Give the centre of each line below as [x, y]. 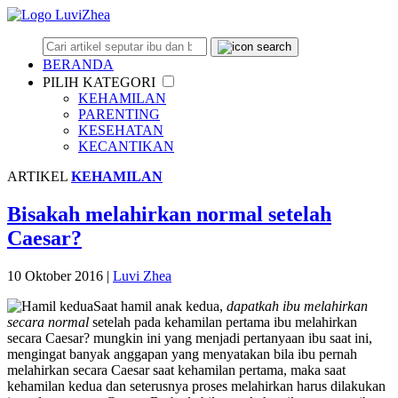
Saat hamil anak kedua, [160, 306]
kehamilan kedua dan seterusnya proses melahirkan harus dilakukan [196, 386]
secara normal [48, 322]
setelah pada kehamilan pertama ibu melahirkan [223, 322]
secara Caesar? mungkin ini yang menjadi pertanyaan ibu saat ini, [190, 338]
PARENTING [119, 114]
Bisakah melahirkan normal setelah [169, 214]
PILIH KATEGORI [99, 82]
